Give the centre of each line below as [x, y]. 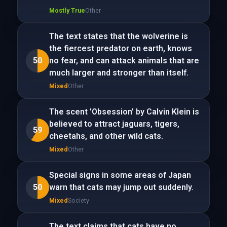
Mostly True [67, 10]
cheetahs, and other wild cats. [106, 136]
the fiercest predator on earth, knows [120, 48]
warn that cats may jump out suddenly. [121, 187]
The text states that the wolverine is [118, 36]
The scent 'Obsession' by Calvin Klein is [124, 112]
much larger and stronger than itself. [119, 73]
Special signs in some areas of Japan [120, 175]
